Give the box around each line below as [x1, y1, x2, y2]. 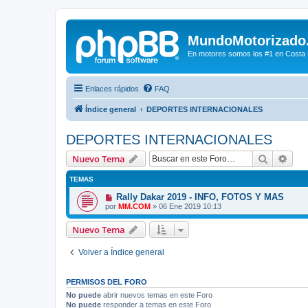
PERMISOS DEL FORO [66, 277, 147, 286]
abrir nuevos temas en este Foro [101, 290, 212, 299]
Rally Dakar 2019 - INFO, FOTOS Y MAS [115, 191, 284, 202]
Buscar [268, 151, 298, 164]
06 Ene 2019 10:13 [159, 201, 221, 210]
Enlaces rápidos [85, 84, 139, 93]
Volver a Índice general [78, 247, 164, 257]
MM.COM [118, 201, 151, 210]
